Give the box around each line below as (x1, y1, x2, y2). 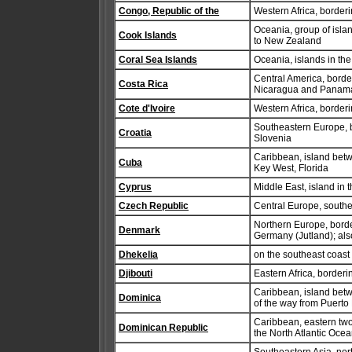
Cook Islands (119, 30, 177, 41)
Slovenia (254, 133, 291, 144)
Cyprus (119, 181, 152, 192)
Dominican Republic (119, 322, 208, 333)
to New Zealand (254, 35, 321, 46)
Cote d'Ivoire (119, 103, 175, 114)
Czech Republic (119, 200, 189, 211)
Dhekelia (119, 249, 158, 260)
